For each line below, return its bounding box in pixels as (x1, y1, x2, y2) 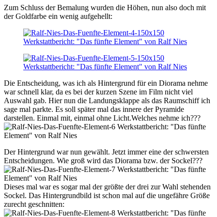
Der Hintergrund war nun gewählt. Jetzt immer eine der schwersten (4, 148, 209, 156)
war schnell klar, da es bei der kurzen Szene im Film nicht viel (4, 88, 193, 96)
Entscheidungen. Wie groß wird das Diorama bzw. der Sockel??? (4, 156, 202, 165)
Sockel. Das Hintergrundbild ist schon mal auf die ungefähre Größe (4, 191, 210, 200)
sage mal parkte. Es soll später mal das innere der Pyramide (4, 105, 184, 114)
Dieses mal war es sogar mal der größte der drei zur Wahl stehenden (4, 183, 211, 191)
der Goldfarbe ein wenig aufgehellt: (4, 12, 112, 21)
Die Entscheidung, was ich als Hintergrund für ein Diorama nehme (4, 79, 208, 88)
